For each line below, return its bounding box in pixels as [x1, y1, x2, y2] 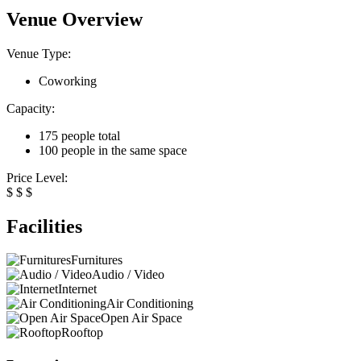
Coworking [39, 73, 97, 88]
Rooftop [61, 326, 103, 340]
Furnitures [71, 253, 122, 268]
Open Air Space [101, 311, 182, 326]
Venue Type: [6, 46, 71, 60]
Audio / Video [92, 268, 164, 282]
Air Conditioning [106, 297, 193, 311]
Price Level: [6, 170, 68, 185]
